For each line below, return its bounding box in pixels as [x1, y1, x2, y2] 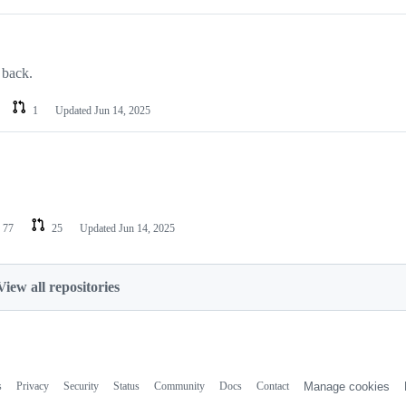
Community [153, 380, 205, 393]
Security [63, 380, 99, 393]
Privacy [15, 380, 49, 393]
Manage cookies [303, 380, 390, 394]
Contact [256, 380, 289, 393]
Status [112, 380, 140, 393]
